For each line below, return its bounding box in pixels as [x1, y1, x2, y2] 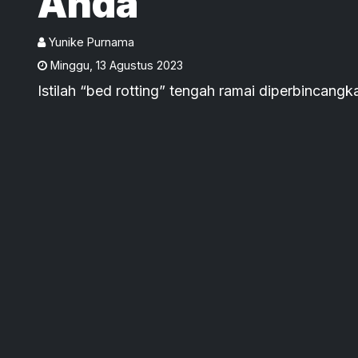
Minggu [50, 58, 89, 72]
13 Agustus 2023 [96, 58, 183, 72]
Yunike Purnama [49, 34, 134, 49]
